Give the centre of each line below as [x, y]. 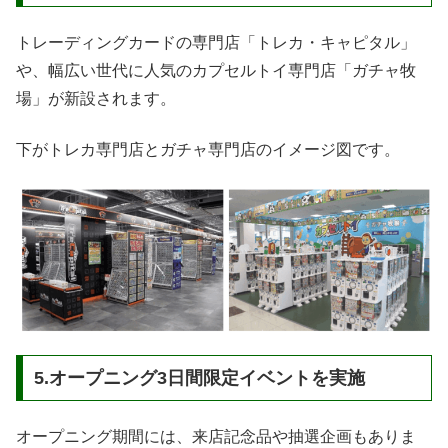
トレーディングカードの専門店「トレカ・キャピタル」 [216, 43]
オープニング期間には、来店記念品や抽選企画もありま [216, 437]
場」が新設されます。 [96, 99]
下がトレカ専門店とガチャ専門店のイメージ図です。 [208, 149]
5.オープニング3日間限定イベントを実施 [199, 377]
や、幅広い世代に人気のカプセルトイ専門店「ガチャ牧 [216, 71]
